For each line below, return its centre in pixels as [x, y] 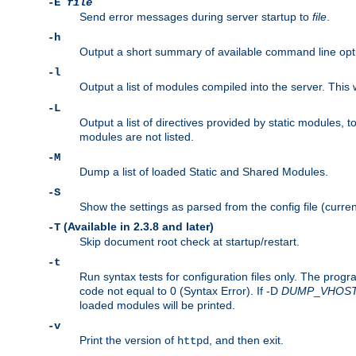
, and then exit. [246, 341]
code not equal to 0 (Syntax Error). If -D [180, 291]
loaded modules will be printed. [157, 306]
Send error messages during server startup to [196, 17]
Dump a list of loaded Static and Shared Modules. [204, 172]
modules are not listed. [137, 137]
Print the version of [128, 341]
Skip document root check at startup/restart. [190, 242]
